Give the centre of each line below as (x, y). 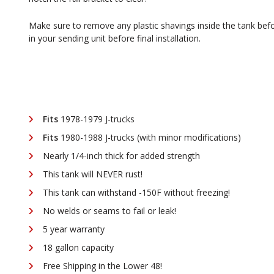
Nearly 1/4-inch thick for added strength (121, 156)
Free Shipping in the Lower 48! (102, 266)
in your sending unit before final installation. (115, 38)
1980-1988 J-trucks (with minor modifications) (151, 137)
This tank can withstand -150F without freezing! (136, 192)
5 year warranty (74, 229)
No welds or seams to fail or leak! (109, 211)
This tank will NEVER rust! (93, 174)
